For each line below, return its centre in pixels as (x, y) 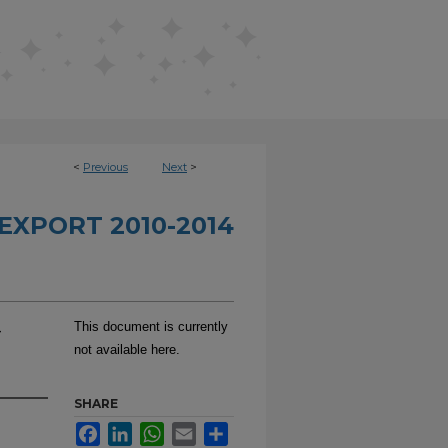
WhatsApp (194, 429)
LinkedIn (156, 429)
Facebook (128, 429)
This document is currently (151, 326)
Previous (105, 167)
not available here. (127, 349)
